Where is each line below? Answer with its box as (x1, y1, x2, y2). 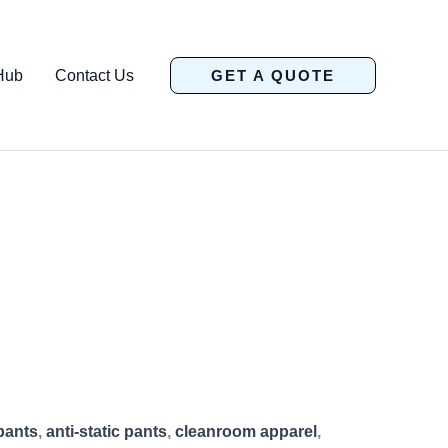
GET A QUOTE (211, 66, 335, 84)
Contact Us (55, 66, 134, 84)
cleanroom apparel (175, 423, 317, 440)
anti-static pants (46, 423, 167, 440)
